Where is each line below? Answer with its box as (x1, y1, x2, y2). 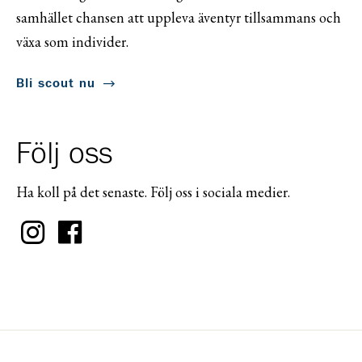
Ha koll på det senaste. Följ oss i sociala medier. (16, 182, 290, 201)
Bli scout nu (16, 76, 95, 90)
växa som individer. (16, 32, 128, 51)
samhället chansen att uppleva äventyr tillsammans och (16, 7, 341, 27)
